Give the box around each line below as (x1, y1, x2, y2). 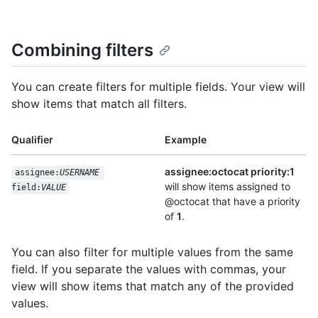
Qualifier (11, 133, 53, 146)
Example (165, 133, 207, 146)
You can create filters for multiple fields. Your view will (11, 79, 305, 94)
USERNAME (59, 168, 99, 178)
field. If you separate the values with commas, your (11, 262, 286, 277)
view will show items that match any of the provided (11, 279, 294, 294)
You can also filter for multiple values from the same (11, 245, 293, 260)
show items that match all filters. (11, 97, 187, 111)
